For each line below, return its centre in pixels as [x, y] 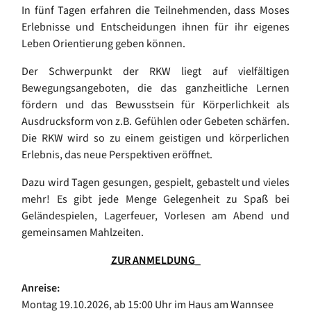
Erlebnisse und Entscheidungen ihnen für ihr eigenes [155, 27]
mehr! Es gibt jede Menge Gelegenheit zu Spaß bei [155, 200]
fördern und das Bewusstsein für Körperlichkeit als [155, 105]
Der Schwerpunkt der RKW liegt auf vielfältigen [155, 72]
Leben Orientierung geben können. [103, 44]
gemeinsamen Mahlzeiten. [83, 233]
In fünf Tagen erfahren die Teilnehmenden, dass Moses [155, 11]
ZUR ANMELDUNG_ [155, 261]
